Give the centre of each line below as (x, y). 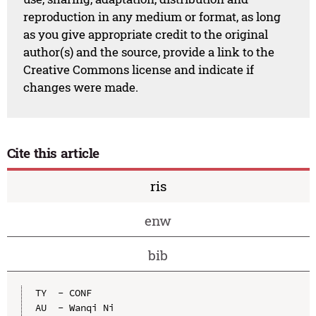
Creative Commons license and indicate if (139, 70)
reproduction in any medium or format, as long (152, 17)
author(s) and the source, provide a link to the (149, 52)
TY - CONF (63, 293)
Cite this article (53, 152)
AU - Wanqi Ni (74, 308)
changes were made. (81, 87)
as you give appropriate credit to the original (146, 35)
